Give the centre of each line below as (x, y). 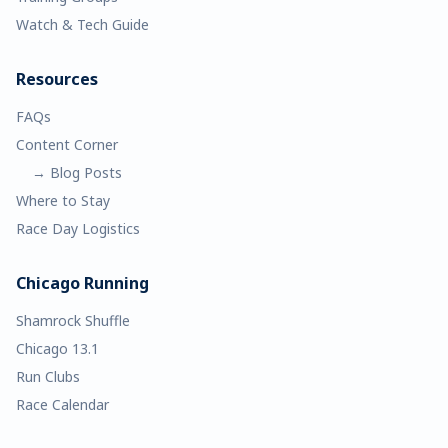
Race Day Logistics (78, 228)
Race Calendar (62, 404)
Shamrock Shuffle (73, 320)
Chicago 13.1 (57, 348)
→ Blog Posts (77, 172)
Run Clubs (48, 376)
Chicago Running (82, 283)
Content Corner (67, 144)
